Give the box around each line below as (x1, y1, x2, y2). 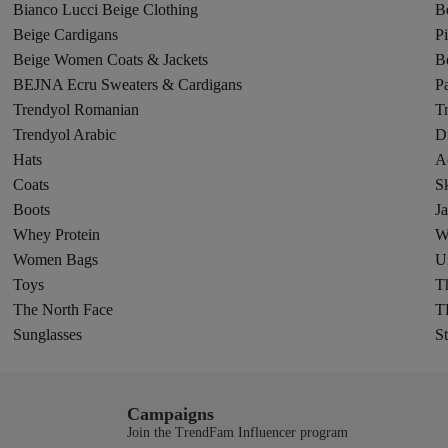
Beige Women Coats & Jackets (13, 51, 209, 68)
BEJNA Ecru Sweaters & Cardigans (13, 76, 243, 93)
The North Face (13, 301, 114, 318)
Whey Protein (13, 226, 101, 243)
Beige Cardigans (13, 26, 119, 43)
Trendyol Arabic (13, 126, 117, 143)
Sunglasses (13, 326, 83, 343)
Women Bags (13, 251, 99, 268)
